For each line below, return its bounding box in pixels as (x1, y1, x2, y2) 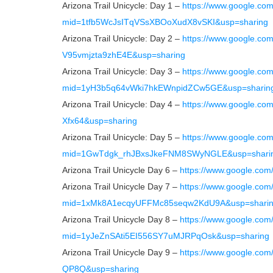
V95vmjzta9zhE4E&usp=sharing (62, 50, 185, 60)
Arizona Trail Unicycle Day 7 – (62, 182, 180, 191)
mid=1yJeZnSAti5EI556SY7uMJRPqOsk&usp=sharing (62, 231, 269, 241)
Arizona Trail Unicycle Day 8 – (62, 214, 180, 224)
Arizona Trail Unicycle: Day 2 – (62, 34, 182, 43)
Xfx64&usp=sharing (62, 116, 137, 126)
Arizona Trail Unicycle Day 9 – (62, 247, 180, 257)
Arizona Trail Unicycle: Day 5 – (62, 132, 182, 142)
